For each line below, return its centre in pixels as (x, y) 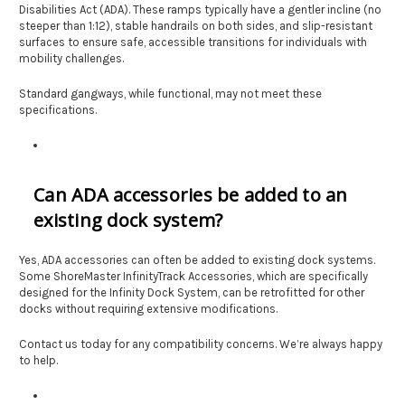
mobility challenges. (73, 58)
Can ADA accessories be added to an (191, 194)
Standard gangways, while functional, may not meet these (170, 93)
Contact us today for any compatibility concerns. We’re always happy (201, 344)
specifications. (58, 109)
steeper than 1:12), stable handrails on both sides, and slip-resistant (196, 25)
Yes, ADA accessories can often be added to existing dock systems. (197, 259)
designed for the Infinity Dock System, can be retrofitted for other (192, 292)
